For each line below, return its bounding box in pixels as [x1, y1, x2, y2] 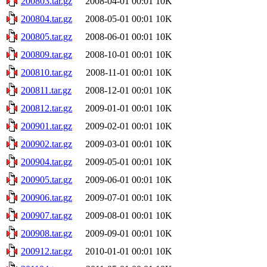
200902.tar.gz [21, 138, 72, 149]
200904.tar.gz [21, 156, 72, 167]
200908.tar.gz [21, 228, 72, 238]
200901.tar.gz [21, 120, 72, 131]
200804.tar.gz [21, 13, 72, 24]
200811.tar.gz [21, 85, 72, 95]
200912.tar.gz [21, 246, 72, 256]
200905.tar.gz [21, 174, 72, 185]
